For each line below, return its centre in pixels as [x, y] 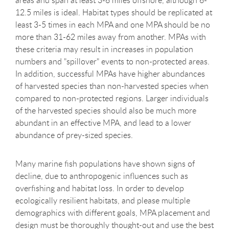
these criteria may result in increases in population [104, 49]
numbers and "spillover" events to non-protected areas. [112, 62]
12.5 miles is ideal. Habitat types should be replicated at [114, 13]
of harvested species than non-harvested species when [112, 86]
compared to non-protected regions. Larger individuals [112, 98]
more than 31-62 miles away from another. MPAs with [111, 37]
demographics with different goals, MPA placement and [113, 213]
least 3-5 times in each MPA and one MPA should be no [113, 25]
